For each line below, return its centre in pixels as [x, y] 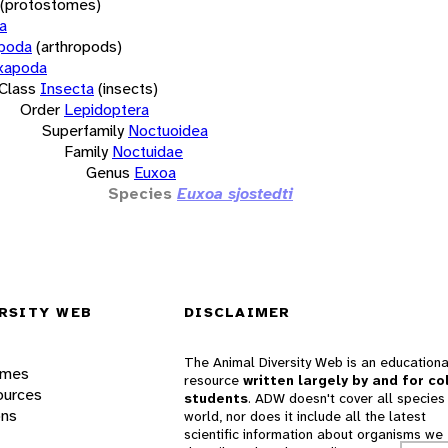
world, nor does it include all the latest [305, 416]
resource [213, 380]
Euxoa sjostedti [235, 193]
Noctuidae [147, 151]
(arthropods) [79, 46]
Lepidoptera [106, 109]
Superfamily [83, 130]
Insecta [67, 88]
